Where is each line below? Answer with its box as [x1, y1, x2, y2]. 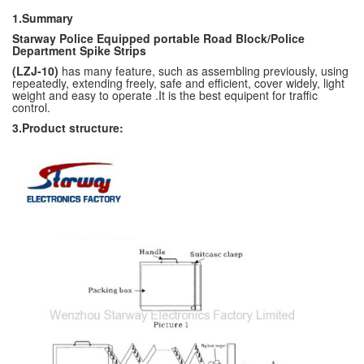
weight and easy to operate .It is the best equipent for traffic [12, 87, 318, 103]
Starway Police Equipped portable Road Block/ [12, 30, 271, 46]
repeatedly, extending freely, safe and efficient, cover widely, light [12, 75, 344, 91]
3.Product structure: [12, 119, 123, 136]
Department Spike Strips [12, 42, 146, 58]
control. [12, 99, 50, 115]
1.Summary [12, 10, 73, 26]
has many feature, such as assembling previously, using [62, 63, 349, 79]
